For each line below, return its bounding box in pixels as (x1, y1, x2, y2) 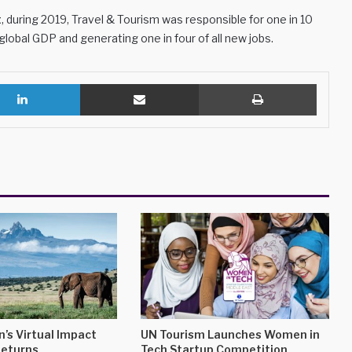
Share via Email (198, 77, 224, 90)
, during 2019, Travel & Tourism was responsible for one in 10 (2, 13, 313, 26)
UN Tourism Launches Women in (140, 328, 320, 342)
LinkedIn (79, 77, 120, 90)
